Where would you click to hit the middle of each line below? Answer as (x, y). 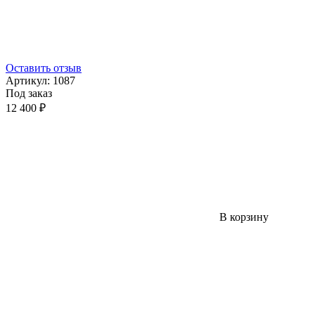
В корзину (244, 217)
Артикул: (29, 81)
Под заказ (29, 93)
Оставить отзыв (44, 68)
